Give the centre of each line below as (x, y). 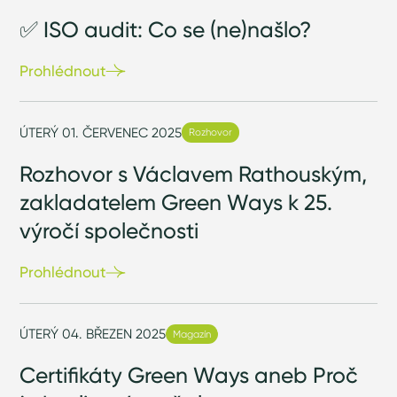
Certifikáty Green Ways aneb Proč (189, 375)
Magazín (191, 334)
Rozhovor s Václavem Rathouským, (194, 174)
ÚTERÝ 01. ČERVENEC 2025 (101, 132)
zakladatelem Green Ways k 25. (176, 202)
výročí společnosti (109, 231)
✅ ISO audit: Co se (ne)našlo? (166, 29)
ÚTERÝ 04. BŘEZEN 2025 (93, 334)
